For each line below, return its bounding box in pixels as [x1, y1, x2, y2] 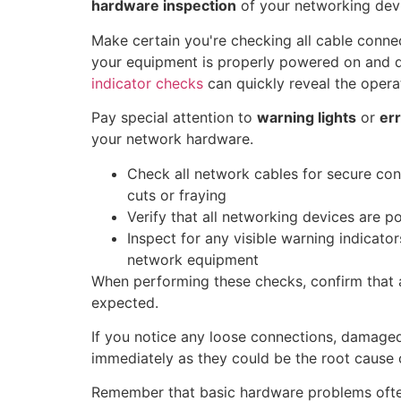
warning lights [257, 108, 356, 127]
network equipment [127, 250, 259, 269]
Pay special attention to [91, 108, 257, 127]
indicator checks [91, 73, 203, 92]
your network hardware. [91, 130, 253, 149]
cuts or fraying [127, 185, 226, 204]
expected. [91, 293, 158, 311]
